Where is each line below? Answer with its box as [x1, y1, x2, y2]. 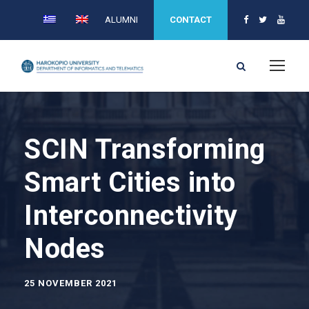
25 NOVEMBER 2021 [24, 278, 117, 288]
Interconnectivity [24, 199, 238, 232]
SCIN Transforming [24, 133, 266, 166]
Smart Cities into [24, 166, 236, 199]
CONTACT [170, 14, 212, 25]
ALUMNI [105, 14, 138, 25]
